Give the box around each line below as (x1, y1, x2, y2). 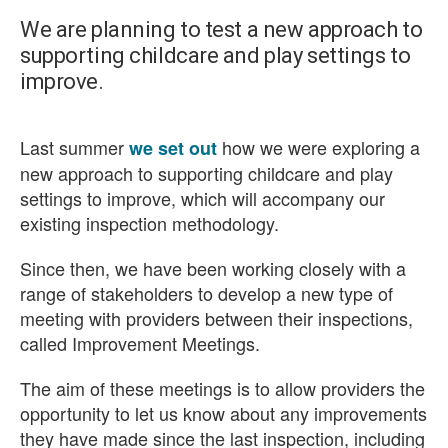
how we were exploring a (217, 134, 420, 160)
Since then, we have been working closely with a (20, 255, 406, 281)
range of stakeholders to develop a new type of (20, 280, 393, 306)
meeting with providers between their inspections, (20, 305, 413, 331)
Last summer (20, 134, 129, 160)
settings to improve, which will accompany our (20, 185, 385, 211)
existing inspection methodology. (20, 210, 279, 236)
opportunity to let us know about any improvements (20, 400, 427, 426)
